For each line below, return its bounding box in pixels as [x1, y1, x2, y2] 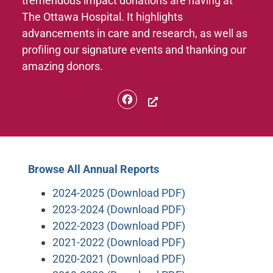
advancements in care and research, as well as [21, 26, 247, 40]
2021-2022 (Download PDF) [52, 235, 186, 249]
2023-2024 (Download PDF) [52, 202, 186, 216]
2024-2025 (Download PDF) [52, 186, 186, 199]
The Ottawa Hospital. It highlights [21, 10, 183, 23]
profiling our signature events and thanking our [21, 43, 246, 56]
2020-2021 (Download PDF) [52, 252, 186, 265]
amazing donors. [21, 59, 103, 73]
